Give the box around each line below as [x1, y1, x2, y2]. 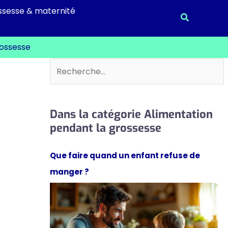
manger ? [49, 166, 89, 177]
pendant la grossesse [49, 120, 161, 135]
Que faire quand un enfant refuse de [49, 150, 200, 161]
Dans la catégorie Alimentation [49, 106, 213, 122]
